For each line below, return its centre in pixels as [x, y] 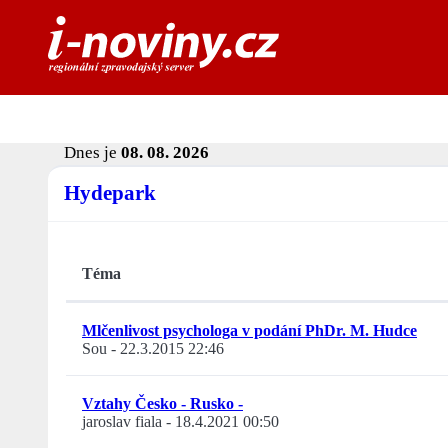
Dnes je [92, 153]
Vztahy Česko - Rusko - [162, 404]
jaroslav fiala [122, 422]
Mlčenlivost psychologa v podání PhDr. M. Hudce [249, 331]
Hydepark [110, 193]
